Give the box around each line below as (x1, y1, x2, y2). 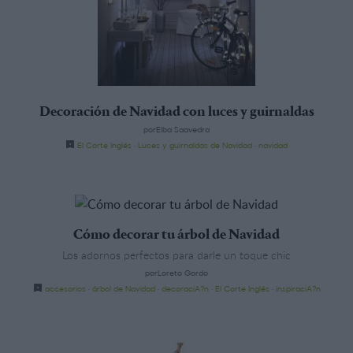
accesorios (44, 282, 86, 294)
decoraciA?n (161, 282, 209, 294)
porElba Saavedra (143, 123, 210, 135)
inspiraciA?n (275, 282, 321, 294)
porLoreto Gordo (145, 266, 208, 278)
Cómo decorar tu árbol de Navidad (73, 228, 280, 243)
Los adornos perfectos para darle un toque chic (62, 247, 291, 262)
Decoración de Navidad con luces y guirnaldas (39, 105, 314, 120)
